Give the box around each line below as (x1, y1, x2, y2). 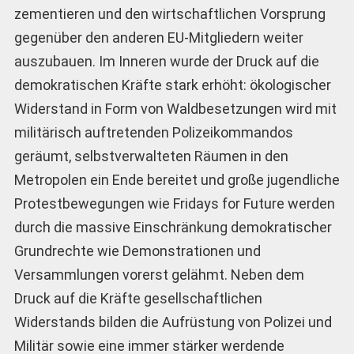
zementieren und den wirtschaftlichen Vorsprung (13, 6, 326, 23)
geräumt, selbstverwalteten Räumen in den (13, 148, 288, 165)
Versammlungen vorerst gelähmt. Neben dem (13, 266, 304, 284)
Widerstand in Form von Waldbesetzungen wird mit (13, 100, 337, 118)
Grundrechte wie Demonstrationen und (13, 243, 261, 260)
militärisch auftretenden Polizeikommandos (13, 124, 293, 141)
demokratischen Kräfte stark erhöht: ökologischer (13, 77, 331, 94)
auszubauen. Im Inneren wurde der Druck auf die (13, 53, 319, 70)
